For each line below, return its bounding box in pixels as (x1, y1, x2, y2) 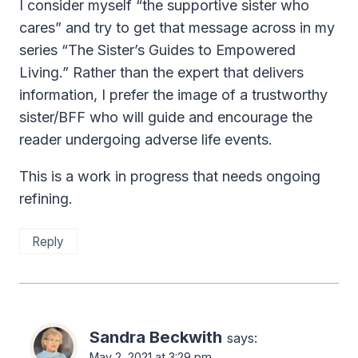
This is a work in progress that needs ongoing (19, 167, 320, 185)
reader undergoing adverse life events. (19, 130, 272, 148)
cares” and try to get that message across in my (19, 18, 335, 36)
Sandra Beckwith (89, 327, 222, 348)
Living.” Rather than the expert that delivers (19, 63, 304, 81)
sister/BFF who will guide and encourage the (19, 108, 312, 125)
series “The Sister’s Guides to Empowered (19, 41, 296, 58)
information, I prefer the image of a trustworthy (19, 86, 328, 103)
